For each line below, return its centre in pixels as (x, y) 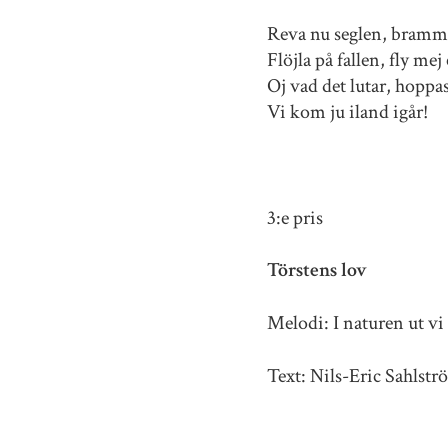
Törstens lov (317, 270)
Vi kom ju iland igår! (347, 112)
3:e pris (295, 217)
